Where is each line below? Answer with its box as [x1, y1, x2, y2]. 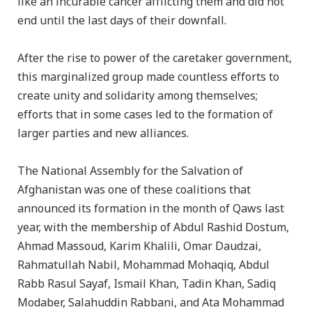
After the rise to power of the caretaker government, [17, 47, 292, 70]
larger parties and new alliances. [17, 122, 189, 146]
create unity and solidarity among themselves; [17, 84, 258, 108]
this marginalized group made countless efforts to [17, 65, 279, 89]
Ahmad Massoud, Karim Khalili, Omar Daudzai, [17, 235, 261, 258]
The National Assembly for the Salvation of [17, 159, 243, 183]
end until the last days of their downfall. [17, 9, 226, 33]
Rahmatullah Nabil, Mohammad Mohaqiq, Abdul [17, 253, 270, 277]
